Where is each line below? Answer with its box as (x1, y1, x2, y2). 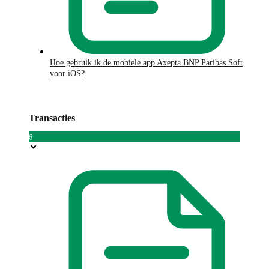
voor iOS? (50, 68, 85, 78)
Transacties (29, 112, 75, 123)
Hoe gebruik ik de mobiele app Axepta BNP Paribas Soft (50, 58, 243, 67)
